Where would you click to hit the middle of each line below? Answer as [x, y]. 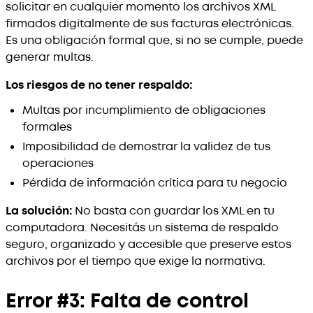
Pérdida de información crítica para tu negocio [155, 183]
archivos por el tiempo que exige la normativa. [136, 261]
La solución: [39, 211]
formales [47, 127]
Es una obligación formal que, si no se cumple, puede [154, 40]
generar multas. [50, 57]
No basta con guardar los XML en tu [173, 211]
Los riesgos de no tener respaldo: [99, 85]
